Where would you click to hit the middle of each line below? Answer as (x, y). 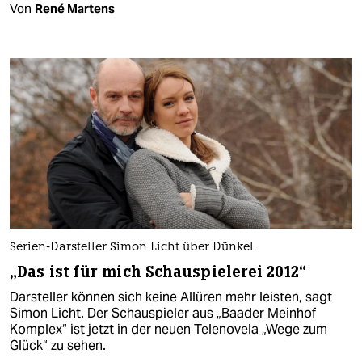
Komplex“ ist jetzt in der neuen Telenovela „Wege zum (168, 330)
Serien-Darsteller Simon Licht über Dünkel (132, 248)
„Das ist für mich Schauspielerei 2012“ (158, 272)
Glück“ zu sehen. (58, 346)
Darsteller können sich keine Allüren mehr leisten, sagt (171, 297)
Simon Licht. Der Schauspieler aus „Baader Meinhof (163, 314)
